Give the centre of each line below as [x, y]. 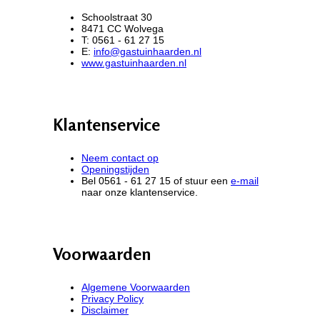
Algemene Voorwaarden [136, 287]
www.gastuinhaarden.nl [134, 62]
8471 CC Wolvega [122, 28]
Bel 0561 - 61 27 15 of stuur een [156, 180]
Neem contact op [120, 157]
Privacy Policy [112, 298]
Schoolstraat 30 [117, 17]
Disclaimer [105, 310]
